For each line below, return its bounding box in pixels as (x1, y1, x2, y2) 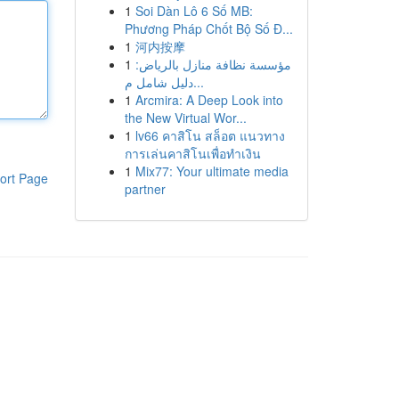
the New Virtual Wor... (124, 109, 247, 126)
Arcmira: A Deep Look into (134, 91, 283, 109)
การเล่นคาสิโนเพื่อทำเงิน (124, 144, 261, 162)
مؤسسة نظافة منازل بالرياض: (134, 55, 291, 73)
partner (124, 180, 166, 198)
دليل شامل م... (192, 73, 204, 91)
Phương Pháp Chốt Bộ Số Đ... (124, 20, 293, 37)
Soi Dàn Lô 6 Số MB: (134, 2, 253, 20)
